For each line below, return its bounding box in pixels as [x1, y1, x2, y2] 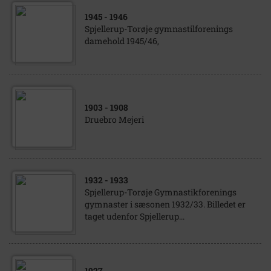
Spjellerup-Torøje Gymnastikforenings [85, 186, 237, 198]
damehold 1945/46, [85, 35, 159, 47]
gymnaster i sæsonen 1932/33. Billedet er [85, 198, 246, 210]
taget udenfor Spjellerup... [85, 211, 184, 222]
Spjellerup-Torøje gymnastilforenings [85, 23, 233, 34]
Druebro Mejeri [85, 114, 144, 125]
